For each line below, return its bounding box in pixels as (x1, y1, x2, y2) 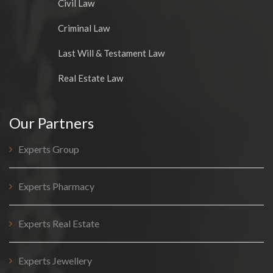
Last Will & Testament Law (58, 48, 165, 59)
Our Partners (9, 114, 94, 132)
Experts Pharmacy (18, 180, 94, 193)
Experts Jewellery (18, 255, 92, 267)
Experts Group (18, 143, 79, 155)
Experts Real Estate (18, 218, 99, 230)
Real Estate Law (58, 73, 123, 84)
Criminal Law (58, 23, 110, 34)
